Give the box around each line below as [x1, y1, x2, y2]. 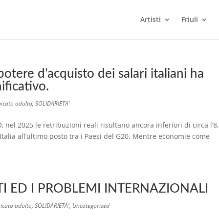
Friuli [181, 15, 198, 24]
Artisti [140, 15, 161, 24]
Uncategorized [72, 201, 109, 210]
